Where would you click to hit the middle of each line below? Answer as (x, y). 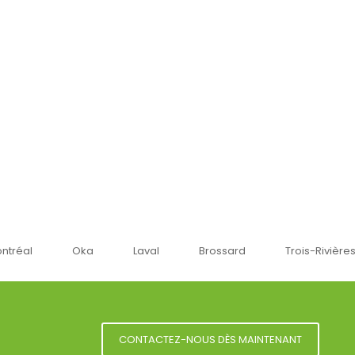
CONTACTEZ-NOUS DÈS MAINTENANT (210, 340)
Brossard (216, 251)
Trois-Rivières (314, 251)
